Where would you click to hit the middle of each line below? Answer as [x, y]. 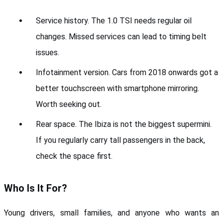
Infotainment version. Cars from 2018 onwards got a [127, 72]
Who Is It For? [36, 188]
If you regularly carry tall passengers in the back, [120, 140]
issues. [48, 52]
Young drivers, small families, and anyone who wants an [111, 213]
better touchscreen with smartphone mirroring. [117, 88]
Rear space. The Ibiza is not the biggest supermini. [124, 124]
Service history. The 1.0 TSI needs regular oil [114, 20]
